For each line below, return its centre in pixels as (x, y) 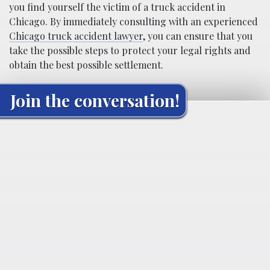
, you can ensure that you (198, 36)
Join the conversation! (95, 100)
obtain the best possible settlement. (86, 64)
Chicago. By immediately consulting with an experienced (133, 21)
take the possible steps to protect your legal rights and (130, 50)
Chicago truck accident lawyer (76, 36)
